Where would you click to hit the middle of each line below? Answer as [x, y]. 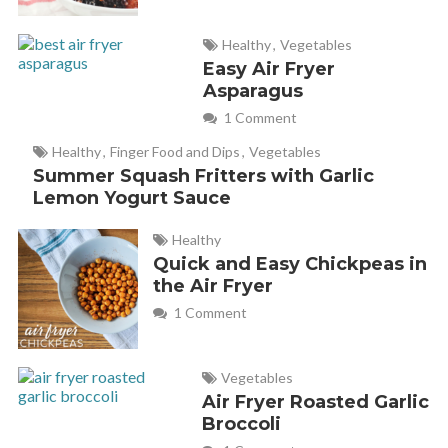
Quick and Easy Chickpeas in [289, 264]
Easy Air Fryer [269, 69]
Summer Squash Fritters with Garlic [203, 176]
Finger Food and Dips [174, 152]
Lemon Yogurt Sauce [131, 198]
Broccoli [241, 424]
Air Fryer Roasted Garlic [315, 402]
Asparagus [253, 91]
